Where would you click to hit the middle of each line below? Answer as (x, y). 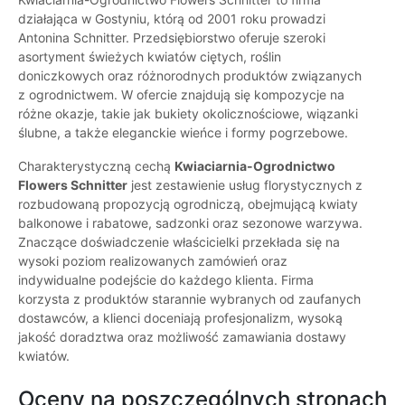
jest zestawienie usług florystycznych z (245, 185)
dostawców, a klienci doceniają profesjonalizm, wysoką (180, 318)
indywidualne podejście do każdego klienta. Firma (166, 280)
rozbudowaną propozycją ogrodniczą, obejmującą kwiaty (188, 204)
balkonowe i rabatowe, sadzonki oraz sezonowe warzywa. (190, 223)
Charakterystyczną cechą (96, 166)
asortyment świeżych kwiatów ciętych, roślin (150, 57)
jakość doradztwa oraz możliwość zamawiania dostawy (182, 337)
